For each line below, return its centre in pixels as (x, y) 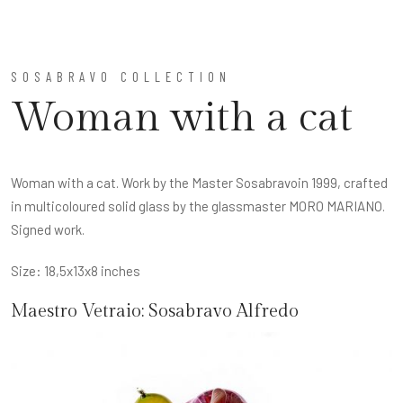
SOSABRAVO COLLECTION (121, 76)
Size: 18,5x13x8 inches (76, 271)
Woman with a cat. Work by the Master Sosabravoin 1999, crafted (199, 183)
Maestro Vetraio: (80, 311)
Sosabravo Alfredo (224, 311)
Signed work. (48, 229)
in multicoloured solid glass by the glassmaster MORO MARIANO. (198, 206)
